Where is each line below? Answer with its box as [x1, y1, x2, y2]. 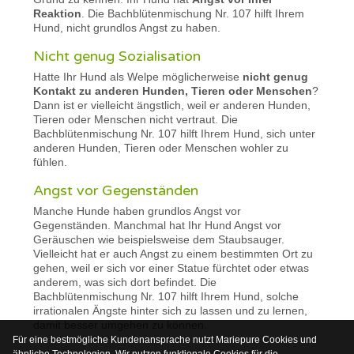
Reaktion [33, 7, 82, 21]
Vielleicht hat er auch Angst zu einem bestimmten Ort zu [33, 247, 314, 261]
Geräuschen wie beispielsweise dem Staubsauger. [33, 233, 285, 247]
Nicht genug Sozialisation [33, 47, 201, 66]
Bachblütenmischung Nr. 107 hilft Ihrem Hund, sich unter [33, 127, 316, 141]
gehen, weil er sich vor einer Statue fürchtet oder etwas [33, 262, 310, 275]
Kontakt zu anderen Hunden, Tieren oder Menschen [33, 85, 313, 98]
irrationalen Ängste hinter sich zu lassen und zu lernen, [33, 304, 308, 318]
